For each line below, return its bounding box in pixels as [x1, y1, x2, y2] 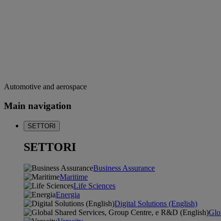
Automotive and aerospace [4, 82, 87, 91]
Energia [56, 190, 80, 199]
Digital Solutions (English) [114, 199, 197, 208]
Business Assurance [93, 164, 155, 173]
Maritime [60, 173, 88, 182]
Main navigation [4, 100, 72, 111]
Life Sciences [74, 182, 115, 190]
